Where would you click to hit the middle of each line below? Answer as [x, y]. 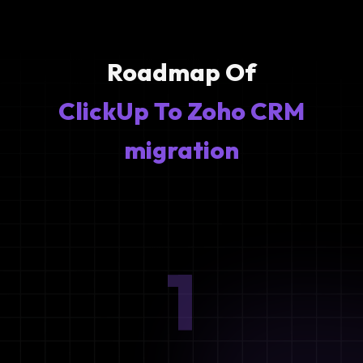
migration [181, 149]
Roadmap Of [181, 72]
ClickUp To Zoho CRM [181, 111]
